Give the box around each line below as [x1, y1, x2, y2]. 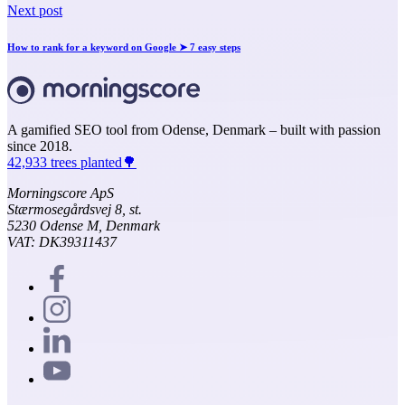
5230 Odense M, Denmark [7, 218, 160, 234]
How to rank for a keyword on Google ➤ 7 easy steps [7, 42, 240, 53]
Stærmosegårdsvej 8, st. [7, 202, 142, 218]
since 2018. [7, 138, 72, 155]
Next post [7, 3, 62, 19]
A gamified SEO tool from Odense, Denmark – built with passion [7, 122, 381, 138]
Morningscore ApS [7, 185, 114, 202]
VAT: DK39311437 [7, 234, 117, 250]
